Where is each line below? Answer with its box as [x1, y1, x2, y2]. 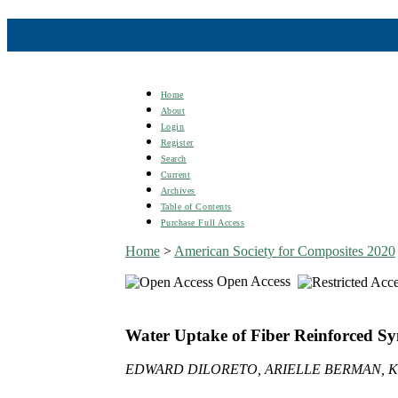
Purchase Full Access [160, 217, 245, 227]
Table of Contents [160, 201, 232, 211]
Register [160, 137, 194, 147]
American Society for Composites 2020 [173, 243, 395, 259]
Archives [160, 185, 195, 195]
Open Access [212, 273, 298, 289]
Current [160, 169, 191, 179]
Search [160, 153, 187, 163]
